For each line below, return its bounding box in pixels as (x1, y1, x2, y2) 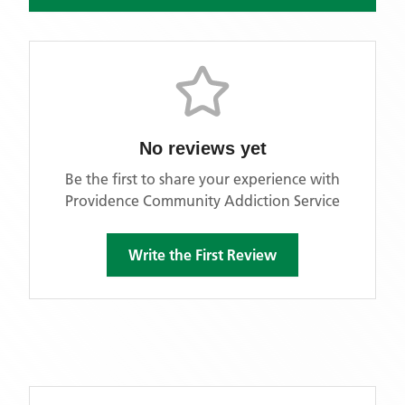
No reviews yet (138, 138, 267, 158)
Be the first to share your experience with (65, 170, 340, 188)
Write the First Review (128, 246, 277, 264)
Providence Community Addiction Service (65, 192, 340, 210)
